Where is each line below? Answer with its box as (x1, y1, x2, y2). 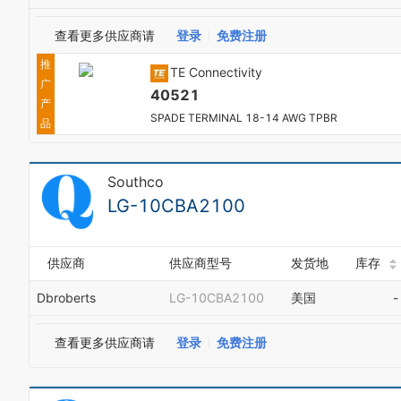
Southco (107, 173, 164, 191)
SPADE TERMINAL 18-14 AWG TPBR (149, 111, 337, 125)
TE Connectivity (170, 64, 263, 80)
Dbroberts (37, 290, 96, 305)
